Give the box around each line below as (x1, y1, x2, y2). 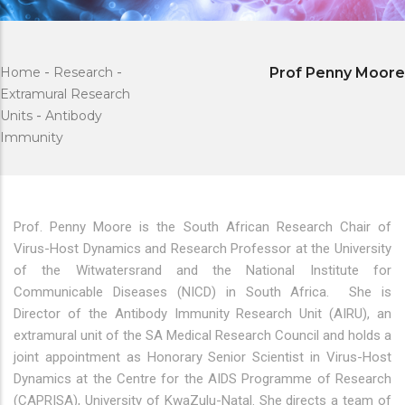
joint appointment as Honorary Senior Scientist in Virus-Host (14, 349, 391, 365)
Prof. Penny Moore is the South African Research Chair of (14, 219, 391, 235)
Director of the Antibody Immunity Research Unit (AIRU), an (14, 306, 391, 322)
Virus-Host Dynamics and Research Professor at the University (14, 240, 391, 257)
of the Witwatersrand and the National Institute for (14, 262, 391, 278)
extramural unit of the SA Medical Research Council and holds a (14, 327, 391, 344)
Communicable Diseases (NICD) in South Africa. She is (14, 284, 391, 300)
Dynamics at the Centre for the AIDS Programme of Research (14, 371, 391, 387)
